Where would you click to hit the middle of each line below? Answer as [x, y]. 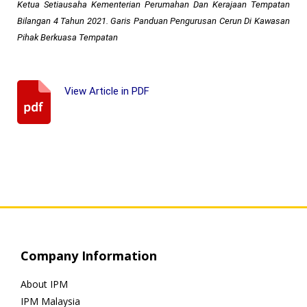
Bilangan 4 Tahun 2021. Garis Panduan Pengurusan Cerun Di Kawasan [153, 21]
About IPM [44, 284]
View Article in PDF [107, 91]
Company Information [89, 256]
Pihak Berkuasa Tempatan [67, 37]
